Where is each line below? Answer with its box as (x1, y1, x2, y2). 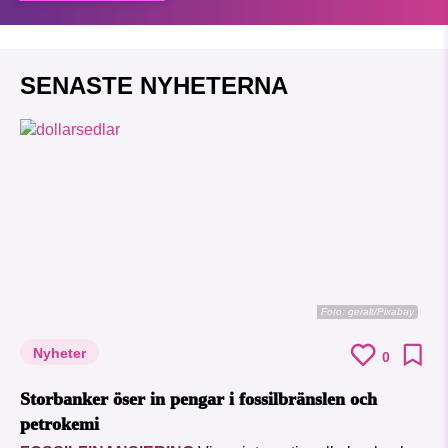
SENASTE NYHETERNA (20, 72, 288, 100)
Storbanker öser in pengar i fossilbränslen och (20, 389, 377, 410)
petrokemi (20, 414, 99, 435)
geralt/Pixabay (348, 306, 414, 318)
